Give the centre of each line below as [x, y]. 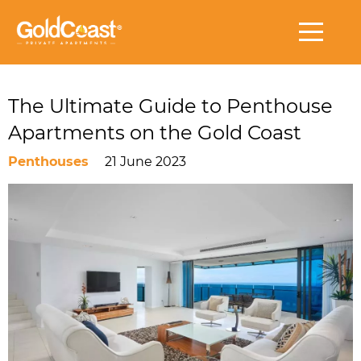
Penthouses [48, 162]
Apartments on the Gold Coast [155, 133]
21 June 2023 [145, 162]
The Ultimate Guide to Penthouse [170, 106]
